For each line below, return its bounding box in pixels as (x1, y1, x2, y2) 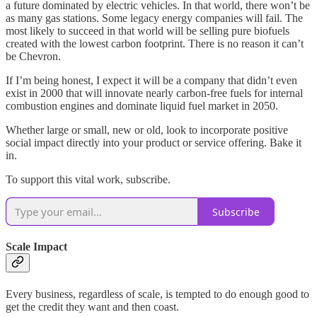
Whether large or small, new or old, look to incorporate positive (6, 124, 288, 137)
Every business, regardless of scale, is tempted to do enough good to (6, 287, 309, 300)
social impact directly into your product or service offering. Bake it (6, 137, 301, 149)
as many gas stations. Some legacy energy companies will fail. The (6, 12, 303, 25)
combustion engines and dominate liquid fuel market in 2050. (6, 100, 278, 113)
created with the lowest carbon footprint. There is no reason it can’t (6, 38, 304, 50)
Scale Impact (6, 241, 67, 253)
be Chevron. (6, 50, 61, 63)
